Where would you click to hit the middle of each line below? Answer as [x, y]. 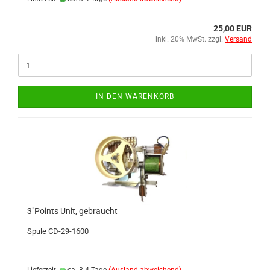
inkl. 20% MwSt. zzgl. [190, 39]
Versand [238, 39]
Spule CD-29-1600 [58, 231]
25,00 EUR [233, 28]
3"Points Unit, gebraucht [72, 211]
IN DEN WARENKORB [135, 96]
